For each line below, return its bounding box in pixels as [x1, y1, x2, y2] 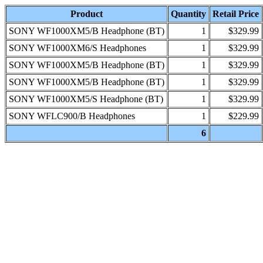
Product [70, 9, 103, 19]
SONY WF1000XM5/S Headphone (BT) [9, 94, 163, 104]
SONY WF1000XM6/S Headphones [9, 43, 146, 53]
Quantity [171, 9, 206, 19]
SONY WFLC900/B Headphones [9, 111, 135, 121]
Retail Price [213, 9, 259, 19]
